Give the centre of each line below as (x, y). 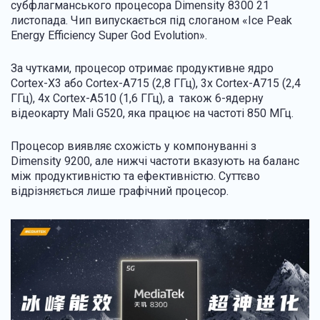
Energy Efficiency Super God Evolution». (109, 35)
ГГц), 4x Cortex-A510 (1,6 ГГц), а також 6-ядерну (137, 98)
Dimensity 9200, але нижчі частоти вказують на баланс (155, 161)
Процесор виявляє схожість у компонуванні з (134, 146)
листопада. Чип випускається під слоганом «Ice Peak (151, 20)
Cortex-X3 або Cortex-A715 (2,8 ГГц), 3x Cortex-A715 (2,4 (156, 83)
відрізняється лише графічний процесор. (120, 191)
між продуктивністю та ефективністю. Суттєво (135, 176)
